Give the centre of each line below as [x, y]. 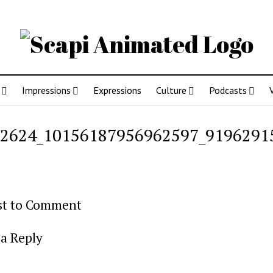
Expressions [117, 90]
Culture [171, 90]
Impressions [46, 90]
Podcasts [228, 90]
